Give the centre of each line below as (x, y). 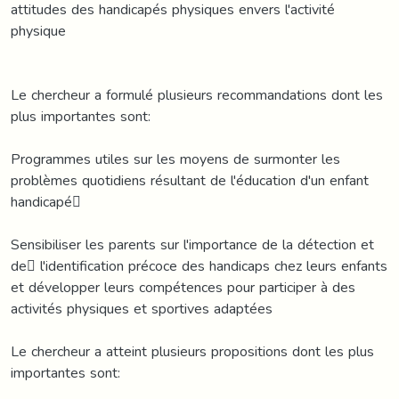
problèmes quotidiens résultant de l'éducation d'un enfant (190, 180)
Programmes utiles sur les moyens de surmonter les (175, 159)
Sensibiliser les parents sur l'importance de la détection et (192, 244)
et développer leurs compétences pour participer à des (183, 287)
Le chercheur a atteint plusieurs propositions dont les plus (192, 351)
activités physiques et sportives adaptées (142, 308)
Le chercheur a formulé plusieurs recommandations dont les (197, 94)
